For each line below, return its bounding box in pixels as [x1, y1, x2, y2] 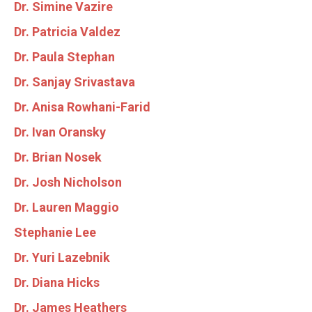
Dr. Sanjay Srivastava [14, 74, 135, 89]
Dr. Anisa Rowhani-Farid [14, 99, 150, 114]
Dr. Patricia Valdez [14, 24, 120, 39]
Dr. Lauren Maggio [14, 199, 119, 214]
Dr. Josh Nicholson [14, 174, 122, 189]
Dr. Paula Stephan [14, 49, 115, 64]
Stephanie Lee [14, 224, 96, 240]
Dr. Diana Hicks [14, 274, 100, 290]
